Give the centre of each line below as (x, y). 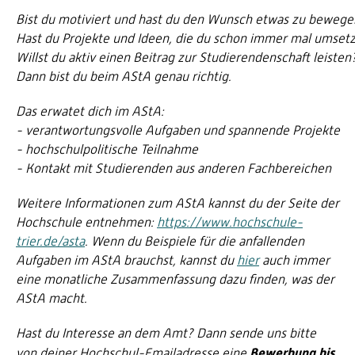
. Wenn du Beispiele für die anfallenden (195, 241)
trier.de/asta (50, 241)
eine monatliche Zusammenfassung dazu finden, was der (175, 279)
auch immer (294, 260)
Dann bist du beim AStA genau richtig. (124, 76)
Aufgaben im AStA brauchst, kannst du (126, 260)
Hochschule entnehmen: (86, 222)
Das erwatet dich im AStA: (90, 111)
